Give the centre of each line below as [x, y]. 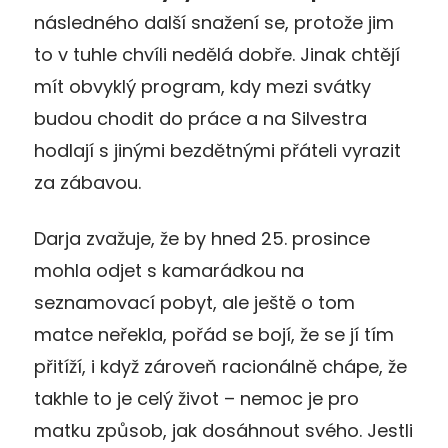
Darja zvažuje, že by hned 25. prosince [202, 238]
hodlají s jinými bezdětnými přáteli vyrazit [217, 150]
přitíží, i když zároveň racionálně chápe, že [220, 366]
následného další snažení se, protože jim [214, 22]
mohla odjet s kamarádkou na [169, 270]
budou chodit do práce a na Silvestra [200, 118]
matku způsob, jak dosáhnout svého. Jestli [223, 430]
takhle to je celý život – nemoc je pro [196, 398]
